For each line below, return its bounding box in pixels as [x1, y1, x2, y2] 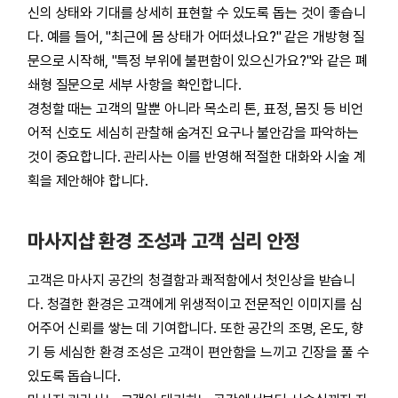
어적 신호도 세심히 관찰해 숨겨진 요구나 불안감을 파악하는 [28, 124, 359, 141]
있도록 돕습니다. [28, 368, 121, 385]
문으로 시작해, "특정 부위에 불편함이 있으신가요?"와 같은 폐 [28, 52, 368, 69]
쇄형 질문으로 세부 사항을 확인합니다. [28, 76, 242, 93]
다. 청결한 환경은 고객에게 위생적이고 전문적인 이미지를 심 [28, 296, 362, 313]
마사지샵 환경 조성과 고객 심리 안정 [28, 229, 300, 252]
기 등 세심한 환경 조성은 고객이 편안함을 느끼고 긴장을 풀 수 [28, 344, 370, 361]
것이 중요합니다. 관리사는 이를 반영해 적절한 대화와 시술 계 [28, 148, 366, 165]
